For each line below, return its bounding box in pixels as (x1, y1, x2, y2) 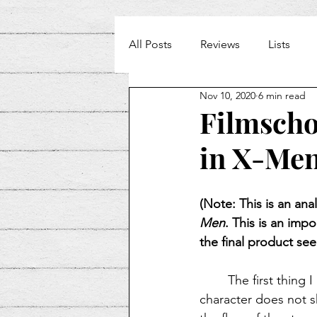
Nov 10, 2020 (200, 89, 255, 103)
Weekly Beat (157, 93, 219, 108)
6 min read (258, 89, 306, 103)
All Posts (129, 37, 172, 51)
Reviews (200, 37, 240, 51)
